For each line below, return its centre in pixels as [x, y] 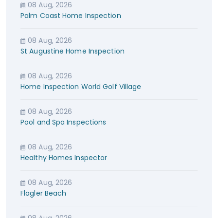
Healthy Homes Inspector [64, 157]
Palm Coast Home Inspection [71, 15]
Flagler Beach [44, 193]
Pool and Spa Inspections [64, 122]
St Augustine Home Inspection [73, 51]
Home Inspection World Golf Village [81, 86]
